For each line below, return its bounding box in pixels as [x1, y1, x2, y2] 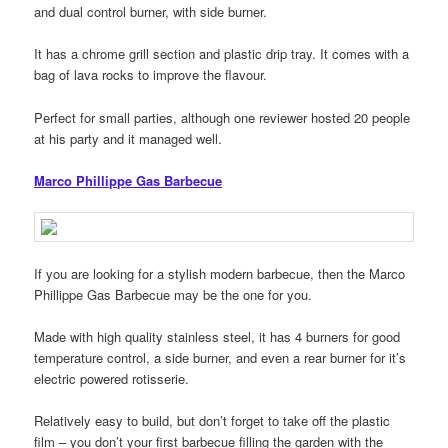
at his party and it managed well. [34, 128, 223, 148]
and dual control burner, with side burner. [34, 2, 268, 22]
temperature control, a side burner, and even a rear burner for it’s [34, 348, 407, 368]
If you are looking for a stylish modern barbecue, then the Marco [34, 263, 406, 283]
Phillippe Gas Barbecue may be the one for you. [34, 284, 313, 304]
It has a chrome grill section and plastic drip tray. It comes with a [34, 44, 410, 64]
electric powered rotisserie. [34, 369, 190, 389]
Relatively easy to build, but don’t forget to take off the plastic [34, 411, 391, 431]
